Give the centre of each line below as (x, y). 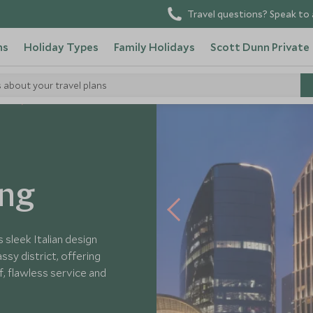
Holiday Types (61, 47)
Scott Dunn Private (260, 47)
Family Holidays (154, 47)
